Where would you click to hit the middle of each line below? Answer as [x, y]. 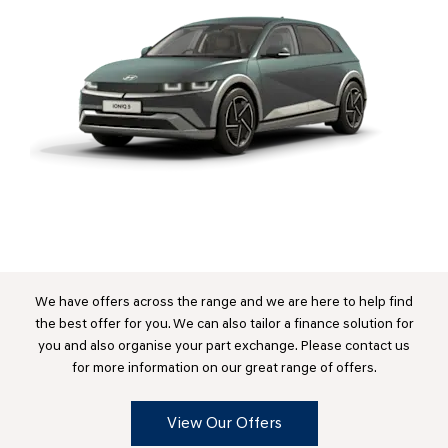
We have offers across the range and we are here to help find [224, 303]
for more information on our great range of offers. [224, 369]
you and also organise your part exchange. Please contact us [224, 347]
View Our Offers [224, 424]
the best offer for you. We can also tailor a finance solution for [224, 325]
